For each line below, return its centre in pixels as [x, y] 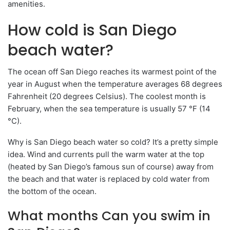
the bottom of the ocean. [52, 191]
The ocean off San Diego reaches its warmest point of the [112, 71]
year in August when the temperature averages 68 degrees [115, 84]
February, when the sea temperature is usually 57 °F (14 [109, 108]
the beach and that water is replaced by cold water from [109, 179]
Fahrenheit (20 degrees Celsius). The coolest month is [107, 96]
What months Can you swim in [109, 216]
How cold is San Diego [92, 30]
